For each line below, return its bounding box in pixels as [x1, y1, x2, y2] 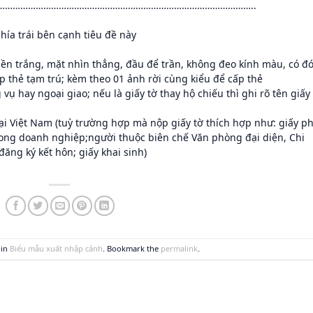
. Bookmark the [103, 242, 161, 254]
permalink [161, 242, 198, 254]
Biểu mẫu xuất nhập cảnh [10, 242, 103, 254]
